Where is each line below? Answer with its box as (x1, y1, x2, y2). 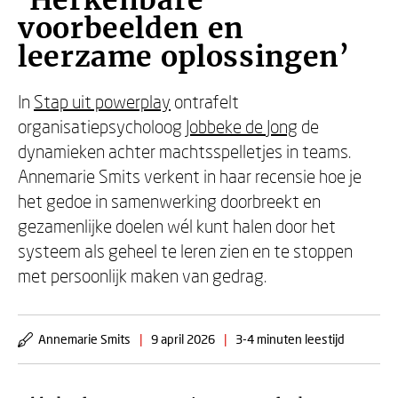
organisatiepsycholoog (18, 115, 186, 137)
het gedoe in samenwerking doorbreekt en (18, 190, 321, 211)
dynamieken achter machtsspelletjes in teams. (18, 140, 351, 162)
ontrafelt (171, 91, 239, 112)
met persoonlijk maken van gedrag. (18, 265, 267, 286)
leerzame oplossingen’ (18, 39, 350, 75)
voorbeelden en (18, 11, 244, 46)
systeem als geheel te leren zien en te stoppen (18, 240, 353, 261)
